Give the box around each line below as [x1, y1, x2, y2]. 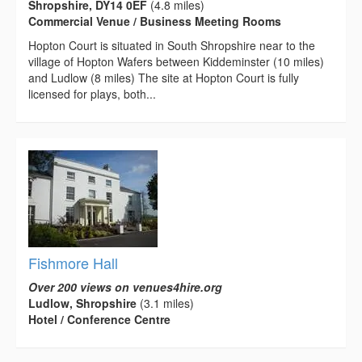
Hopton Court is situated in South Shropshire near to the [28, 37, 315, 54]
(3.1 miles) [137, 295, 194, 312]
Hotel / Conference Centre [28, 311, 170, 328]
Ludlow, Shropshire [28, 295, 137, 312]
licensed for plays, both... [28, 86, 156, 103]
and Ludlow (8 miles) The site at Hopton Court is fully [28, 69, 299, 86]
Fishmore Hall [28, 252, 118, 274]
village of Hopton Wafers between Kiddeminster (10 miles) [28, 53, 324, 70]
